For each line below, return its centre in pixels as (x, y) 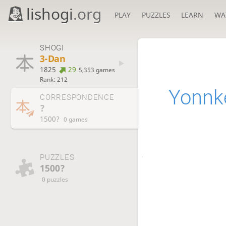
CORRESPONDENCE (77, 98)
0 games (76, 119)
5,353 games (97, 69)
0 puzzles (55, 179)
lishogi (50, 14)
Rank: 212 (53, 79)
